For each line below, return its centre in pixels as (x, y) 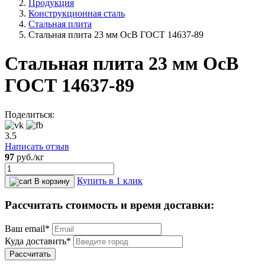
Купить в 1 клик (110, 180)
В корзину (52, 181)
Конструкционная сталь (77, 13)
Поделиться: (30, 114)
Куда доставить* (38, 241)
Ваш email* (27, 229)
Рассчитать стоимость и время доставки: (109, 205)
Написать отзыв (37, 146)
